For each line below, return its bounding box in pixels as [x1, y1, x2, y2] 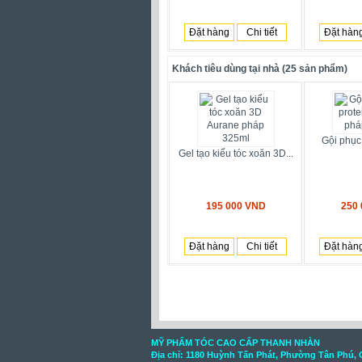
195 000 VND [205, 200, 266, 212]
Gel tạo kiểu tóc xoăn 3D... [178, 148, 293, 159]
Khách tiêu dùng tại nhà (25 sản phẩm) [172, 63, 347, 74]
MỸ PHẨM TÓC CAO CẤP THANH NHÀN [151, 338, 320, 347]
